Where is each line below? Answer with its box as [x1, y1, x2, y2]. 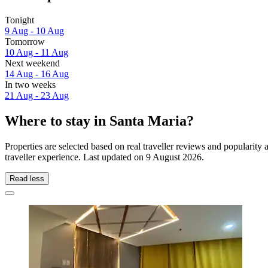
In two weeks [5, 80, 56, 90]
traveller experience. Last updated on [5, 151, 146, 162]
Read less [10, 173, 44, 183]
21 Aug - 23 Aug [5, 90, 69, 101]
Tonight [5, 15, 34, 26]
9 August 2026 [146, 151, 202, 162]
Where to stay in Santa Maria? [5, 113, 194, 129]
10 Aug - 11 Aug [5, 47, 68, 58]
